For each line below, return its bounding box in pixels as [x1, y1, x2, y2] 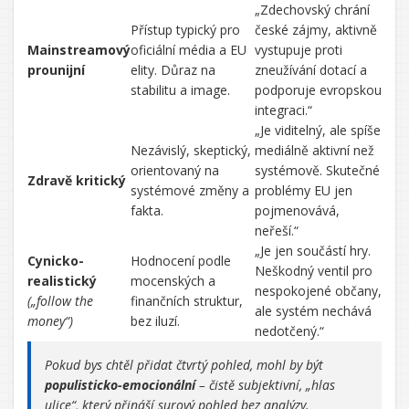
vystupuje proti [255, 41, 342, 58]
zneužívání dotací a [255, 61, 367, 79]
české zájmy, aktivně [255, 21, 377, 38]
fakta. [131, 202, 163, 219]
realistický [27, 272, 97, 289]
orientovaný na [131, 162, 219, 179]
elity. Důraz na [131, 61, 215, 79]
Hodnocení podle [131, 252, 231, 269]
